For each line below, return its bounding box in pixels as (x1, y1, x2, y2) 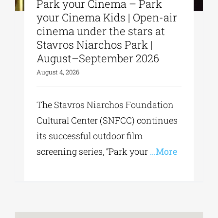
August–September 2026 (36, 51, 160, 66)
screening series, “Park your (36, 145, 148, 158)
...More (148, 145, 178, 158)
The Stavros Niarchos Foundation (36, 99, 174, 111)
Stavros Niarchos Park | (36, 37, 153, 52)
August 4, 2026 (36, 68, 80, 77)
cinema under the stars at (36, 24, 165, 38)
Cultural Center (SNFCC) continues (36, 114, 178, 127)
